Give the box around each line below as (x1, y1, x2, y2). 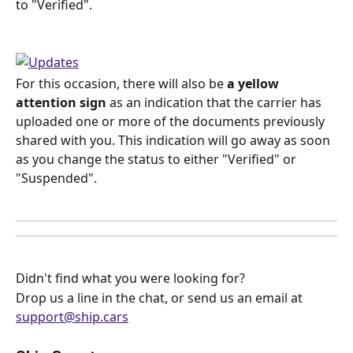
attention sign (16, 94, 106, 112)
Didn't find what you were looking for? (16, 269, 248, 288)
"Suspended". (16, 169, 97, 188)
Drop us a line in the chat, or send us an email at (16, 288, 306, 307)
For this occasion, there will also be (16, 75, 227, 93)
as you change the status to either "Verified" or (16, 150, 299, 169)
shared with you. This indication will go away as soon (16, 132, 333, 150)
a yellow (227, 75, 282, 93)
